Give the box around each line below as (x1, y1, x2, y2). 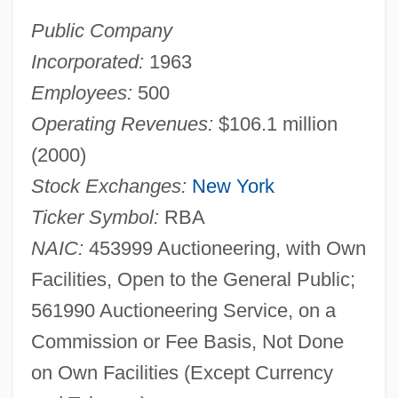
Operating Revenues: (30, 112, 213, 135)
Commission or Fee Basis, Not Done (30, 330, 344, 353)
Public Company (30, 19, 172, 42)
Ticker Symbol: (30, 205, 159, 228)
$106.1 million (212, 112, 338, 135)
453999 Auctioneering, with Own (83, 236, 366, 259)
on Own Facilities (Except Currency (30, 361, 333, 384)
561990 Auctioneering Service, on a (30, 298, 336, 322)
